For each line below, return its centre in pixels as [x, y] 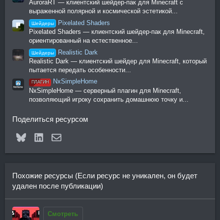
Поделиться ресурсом [50, 119]
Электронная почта [92, 136]
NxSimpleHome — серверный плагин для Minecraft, [105, 90]
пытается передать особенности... [80, 70]
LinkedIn [56, 136]
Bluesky [37, 136]
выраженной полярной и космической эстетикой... [103, 11]
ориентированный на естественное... [83, 40]
